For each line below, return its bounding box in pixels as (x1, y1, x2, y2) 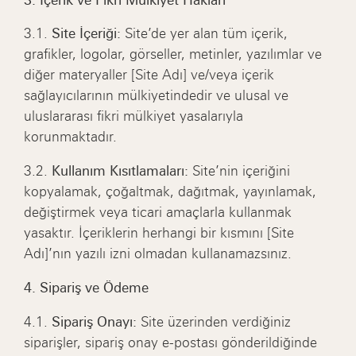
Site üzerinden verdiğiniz (137, 313, 292, 330)
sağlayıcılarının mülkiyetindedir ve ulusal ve (24, 87, 289, 104)
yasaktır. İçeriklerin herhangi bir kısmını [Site (24, 225, 295, 242)
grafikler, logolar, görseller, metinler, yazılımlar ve (24, 46, 323, 63)
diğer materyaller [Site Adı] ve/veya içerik (24, 67, 275, 83)
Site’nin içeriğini (188, 163, 291, 180)
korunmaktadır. (24, 129, 118, 145)
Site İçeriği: (52, 25, 122, 42)
